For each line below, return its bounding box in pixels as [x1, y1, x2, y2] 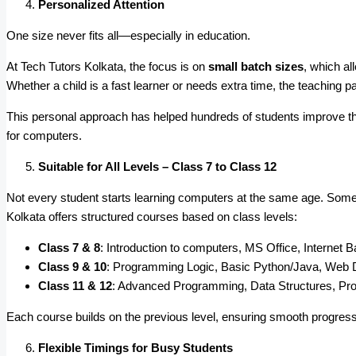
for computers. [6, 129, 82, 143]
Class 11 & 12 [38, 279, 112, 293]
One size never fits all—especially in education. [6, 29, 250, 43]
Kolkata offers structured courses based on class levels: [6, 210, 297, 224]
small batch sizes [208, 60, 304, 74]
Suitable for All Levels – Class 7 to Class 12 [38, 160, 277, 174]
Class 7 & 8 [38, 241, 100, 255]
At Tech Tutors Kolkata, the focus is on [6, 60, 208, 74]
